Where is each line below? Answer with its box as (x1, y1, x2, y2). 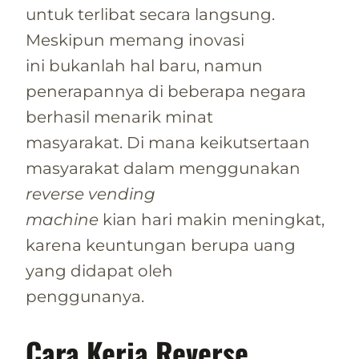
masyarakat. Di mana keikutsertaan (26, 132, 310, 152)
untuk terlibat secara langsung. (26, 4, 275, 24)
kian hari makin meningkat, (99, 209, 325, 229)
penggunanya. (26, 286, 144, 306)
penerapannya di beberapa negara (26, 81, 306, 101)
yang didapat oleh (26, 260, 173, 280)
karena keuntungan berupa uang (26, 235, 296, 255)
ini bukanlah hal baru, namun (26, 55, 263, 75)
